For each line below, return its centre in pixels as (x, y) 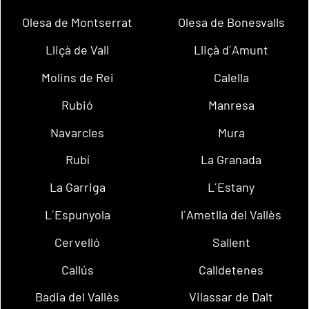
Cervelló (78, 242)
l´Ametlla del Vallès (231, 215)
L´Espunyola (77, 215)
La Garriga (77, 187)
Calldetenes (231, 269)
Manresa (231, 104)
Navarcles (78, 132)
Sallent (231, 242)
